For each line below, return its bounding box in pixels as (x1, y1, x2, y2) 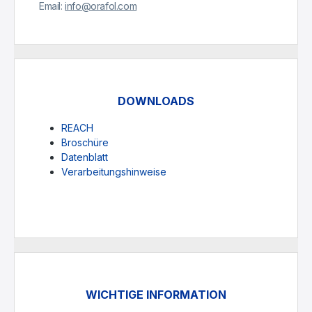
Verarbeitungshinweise (61, 166, 166, 178)
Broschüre (61, 136, 109, 149)
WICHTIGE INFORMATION (86, 288, 226, 302)
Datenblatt (61, 151, 108, 164)
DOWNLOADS (118, 94, 194, 109)
